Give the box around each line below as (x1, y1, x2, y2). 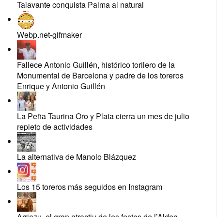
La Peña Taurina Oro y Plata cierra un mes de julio (17, 110, 189, 122)
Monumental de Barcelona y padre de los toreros (17, 70, 184, 81)
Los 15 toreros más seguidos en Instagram (17, 181, 162, 193)
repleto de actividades (17, 121, 93, 133)
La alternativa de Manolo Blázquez (17, 151, 136, 163)
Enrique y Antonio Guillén (17, 80, 105, 92)
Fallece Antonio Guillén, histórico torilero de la (17, 59, 175, 71)
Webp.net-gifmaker (17, 29, 82, 41)
